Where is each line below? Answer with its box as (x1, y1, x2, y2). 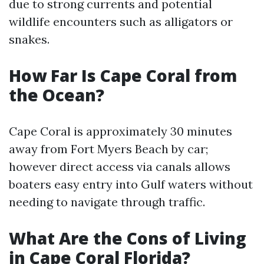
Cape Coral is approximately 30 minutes (9, 124, 232, 138)
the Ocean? (9, 84, 104, 106)
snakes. (9, 32, 49, 47)
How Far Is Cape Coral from (9, 64, 237, 87)
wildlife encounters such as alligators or (9, 14, 233, 29)
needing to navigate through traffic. (9, 194, 205, 209)
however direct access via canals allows (9, 159, 230, 174)
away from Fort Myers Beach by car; (9, 141, 208, 156)
